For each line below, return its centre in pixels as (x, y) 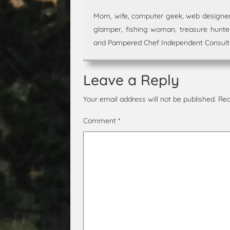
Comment (101, 121)
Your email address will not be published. (150, 99)
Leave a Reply (131, 80)
